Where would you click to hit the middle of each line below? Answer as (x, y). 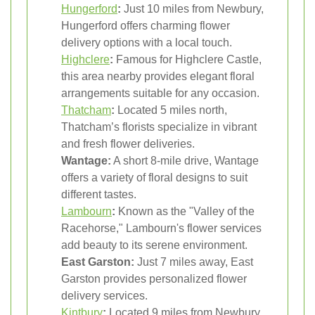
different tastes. (99, 194)
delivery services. (104, 295)
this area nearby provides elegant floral (158, 76)
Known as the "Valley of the (185, 211)
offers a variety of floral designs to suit (154, 177)
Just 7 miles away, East (194, 262)
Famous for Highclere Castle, (187, 59)
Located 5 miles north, (171, 110)
